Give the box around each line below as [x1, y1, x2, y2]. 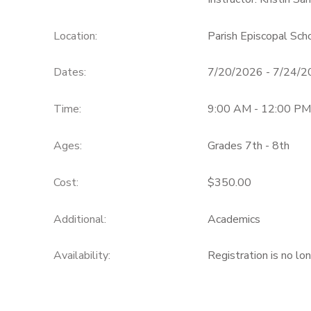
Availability [53, 248, 108, 264]
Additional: [53, 211, 106, 227]
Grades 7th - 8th [207, 137, 289, 153]
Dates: [53, 65, 86, 81]
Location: [53, 28, 97, 44]
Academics [207, 211, 260, 227]
